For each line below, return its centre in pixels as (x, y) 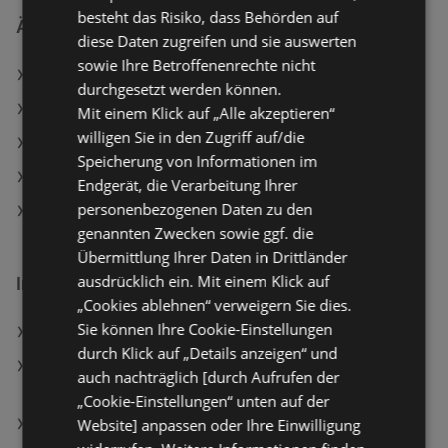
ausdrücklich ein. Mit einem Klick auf (203, 281)
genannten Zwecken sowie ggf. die (195, 233)
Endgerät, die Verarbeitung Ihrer (187, 185)
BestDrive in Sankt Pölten (128, 425)
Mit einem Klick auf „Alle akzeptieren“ (206, 113)
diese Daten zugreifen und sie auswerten (217, 41)
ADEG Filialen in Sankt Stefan (143, 333)
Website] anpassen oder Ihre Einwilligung (219, 425)
